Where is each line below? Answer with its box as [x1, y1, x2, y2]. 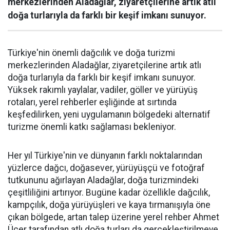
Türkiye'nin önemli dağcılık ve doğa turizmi [8, 47, 175, 58]
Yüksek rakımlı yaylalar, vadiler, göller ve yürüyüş [8, 84, 198, 95]
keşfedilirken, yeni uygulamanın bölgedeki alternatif [8, 109, 210, 120]
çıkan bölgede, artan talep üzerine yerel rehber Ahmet [8, 212, 219, 222]
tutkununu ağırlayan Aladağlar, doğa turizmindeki [8, 175, 199, 185]
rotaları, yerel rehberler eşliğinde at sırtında [8, 97, 177, 107]
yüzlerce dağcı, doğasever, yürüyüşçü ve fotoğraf [8, 162, 205, 173]
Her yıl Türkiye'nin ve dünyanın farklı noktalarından [8, 150, 202, 161]
